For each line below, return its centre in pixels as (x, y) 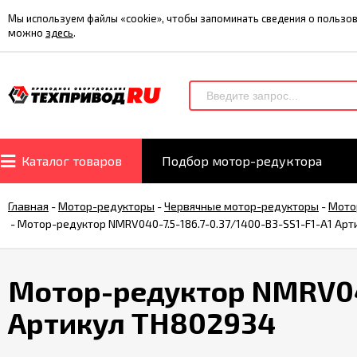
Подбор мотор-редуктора (242, 161)
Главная (28, 206)
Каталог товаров (72, 161)
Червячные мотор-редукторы (241, 206)
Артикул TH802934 (142, 322)
